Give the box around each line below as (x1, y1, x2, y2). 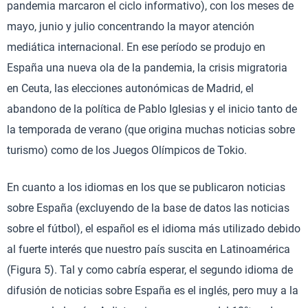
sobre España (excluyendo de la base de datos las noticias (7, 201, 289, 215)
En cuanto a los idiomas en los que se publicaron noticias (7, 181, 285, 195)
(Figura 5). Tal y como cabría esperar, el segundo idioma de (7, 263, 293, 277)
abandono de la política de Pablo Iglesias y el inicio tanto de (7, 102, 297, 116)
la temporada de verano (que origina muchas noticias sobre (7, 123, 295, 137)
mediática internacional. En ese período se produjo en (7, 41, 265, 54)
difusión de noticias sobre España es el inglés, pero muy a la (7, 284, 298, 298)
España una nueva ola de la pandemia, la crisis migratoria (7, 61, 287, 75)
